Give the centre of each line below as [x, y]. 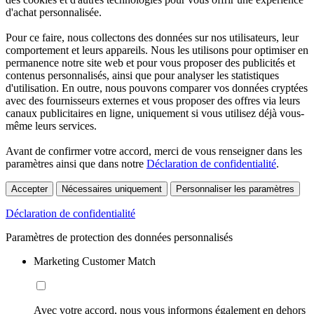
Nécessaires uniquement [112, 189]
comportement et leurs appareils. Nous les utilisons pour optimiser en [157, 50]
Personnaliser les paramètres [235, 189]
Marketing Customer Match [95, 261]
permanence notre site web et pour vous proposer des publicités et [150, 63]
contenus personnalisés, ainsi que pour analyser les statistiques [142, 76]
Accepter [29, 189]
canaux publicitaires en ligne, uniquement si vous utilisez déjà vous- [155, 114]
